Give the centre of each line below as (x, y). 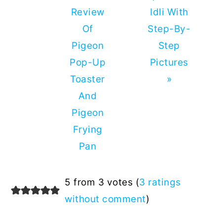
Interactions (56, 201)
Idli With (169, 12)
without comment (105, 199)
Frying (88, 129)
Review (88, 12)
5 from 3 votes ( (102, 182)
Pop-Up (88, 62)
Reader (37, 182)
